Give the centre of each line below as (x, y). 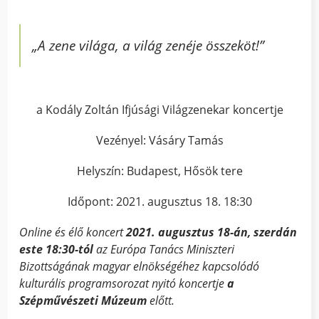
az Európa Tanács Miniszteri (166, 250)
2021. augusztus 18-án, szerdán (212, 232)
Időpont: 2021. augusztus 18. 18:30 (159, 202)
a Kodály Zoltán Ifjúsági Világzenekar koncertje (159, 109)
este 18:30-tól (58, 250)
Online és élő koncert (73, 232)
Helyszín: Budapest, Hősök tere (159, 171)
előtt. (161, 301)
